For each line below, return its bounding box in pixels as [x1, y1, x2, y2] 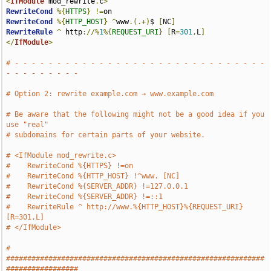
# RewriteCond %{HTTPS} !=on [6, 162, 134, 170]
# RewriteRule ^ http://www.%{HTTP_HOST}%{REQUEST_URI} [6, 203, 244, 211]
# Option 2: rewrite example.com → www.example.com [6, 90, 214, 98]
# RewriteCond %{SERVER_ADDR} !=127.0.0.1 [6, 182, 189, 191]
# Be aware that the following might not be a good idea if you [6, 110, 265, 119]
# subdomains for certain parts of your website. [6, 131, 206, 139]
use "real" [6, 120, 49, 129]
